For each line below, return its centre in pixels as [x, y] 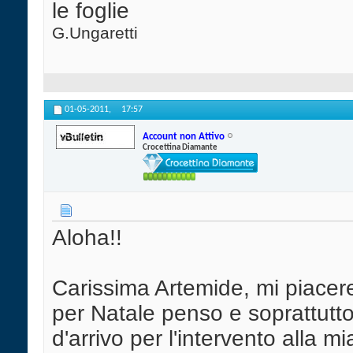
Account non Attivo [184, 136]
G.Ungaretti [95, 33]
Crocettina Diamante [180, 147]
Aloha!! [87, 238]
